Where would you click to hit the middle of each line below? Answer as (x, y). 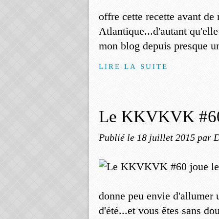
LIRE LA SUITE (134, 66)
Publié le (118, 137)
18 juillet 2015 (167, 137)
